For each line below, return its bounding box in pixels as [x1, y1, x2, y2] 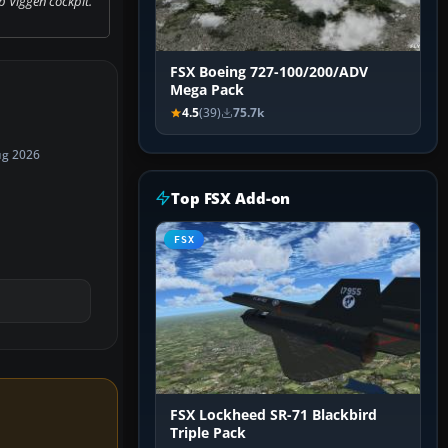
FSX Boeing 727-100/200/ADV [170, 63, 368, 82]
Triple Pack [170, 424, 246, 443]
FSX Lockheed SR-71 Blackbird [170, 406, 377, 425]
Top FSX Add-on [171, 188, 291, 209]
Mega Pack [170, 81, 244, 100]
